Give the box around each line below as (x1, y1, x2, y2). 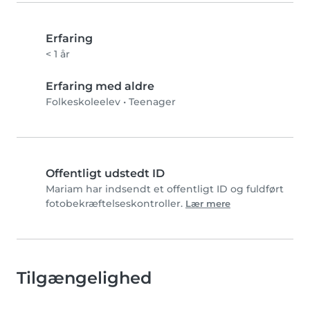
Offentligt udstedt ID (46, 167, 165, 181)
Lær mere (185, 199, 230, 210)
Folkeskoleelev (46, 95, 120, 109)
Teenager (129, 95, 176, 109)
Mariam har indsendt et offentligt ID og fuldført (46, 183, 284, 196)
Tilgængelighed (17, 268, 152, 289)
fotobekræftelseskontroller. (46, 197, 185, 210)
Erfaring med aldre (46, 80, 154, 93)
